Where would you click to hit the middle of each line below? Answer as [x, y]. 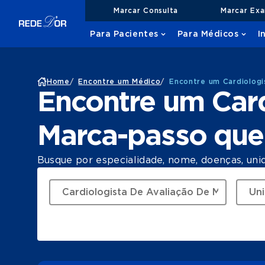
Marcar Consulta [146, 10]
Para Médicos [208, 34]
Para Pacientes [124, 34]
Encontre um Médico [119, 82]
